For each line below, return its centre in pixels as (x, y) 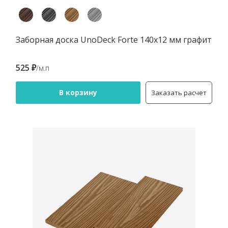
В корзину (78, 92)
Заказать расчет (179, 93)
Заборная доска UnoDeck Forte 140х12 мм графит (114, 40)
